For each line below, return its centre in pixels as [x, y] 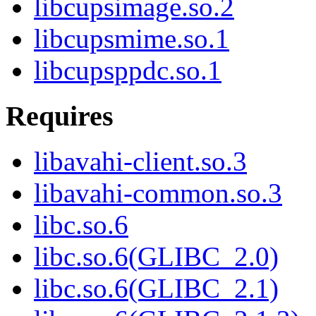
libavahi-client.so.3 [140, 162]
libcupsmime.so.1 [132, 39]
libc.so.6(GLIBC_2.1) [156, 288]
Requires [60, 116]
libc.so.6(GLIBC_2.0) [156, 257]
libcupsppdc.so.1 [128, 71]
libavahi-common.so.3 [158, 193]
